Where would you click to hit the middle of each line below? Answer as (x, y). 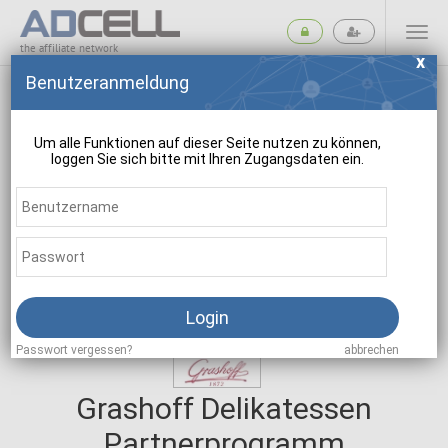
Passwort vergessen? (74, 349)
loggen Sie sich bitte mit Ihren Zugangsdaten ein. (207, 158)
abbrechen (371, 349)
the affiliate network (69, 48)
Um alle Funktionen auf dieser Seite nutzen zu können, (207, 142)
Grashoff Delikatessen (224, 408)
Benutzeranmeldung (107, 82)
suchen (224, 254)
